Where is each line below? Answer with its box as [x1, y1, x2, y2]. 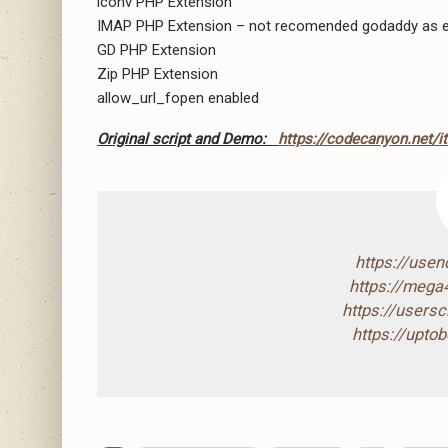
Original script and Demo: [97, 129, 278, 148]
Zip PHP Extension [97, 64, 218, 83]
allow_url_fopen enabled [97, 88, 259, 107]
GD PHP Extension [97, 40, 216, 59]
